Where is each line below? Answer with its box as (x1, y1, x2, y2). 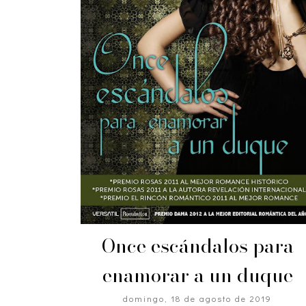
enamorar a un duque (102, 260, 293, 290)
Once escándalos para (101, 230, 294, 260)
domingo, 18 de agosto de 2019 (123, 292, 273, 304)
